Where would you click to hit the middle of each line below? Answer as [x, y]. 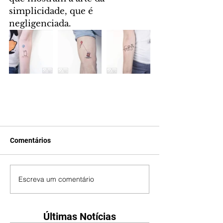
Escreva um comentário [56, 179]
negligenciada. [40, 24]
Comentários [30, 140]
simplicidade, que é [52, 11]
